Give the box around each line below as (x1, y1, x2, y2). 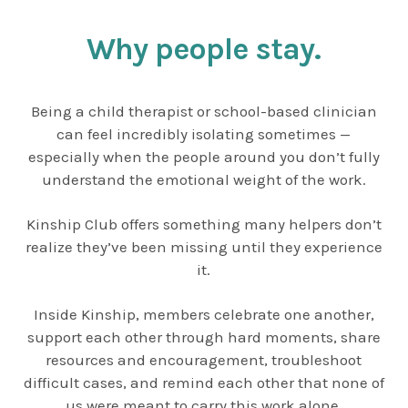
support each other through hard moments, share (26, 327, 381, 346)
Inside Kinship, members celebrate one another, (33, 304, 374, 323)
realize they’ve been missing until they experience (25, 237, 382, 256)
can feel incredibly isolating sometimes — (56, 124, 352, 143)
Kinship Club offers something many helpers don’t (25, 214, 382, 233)
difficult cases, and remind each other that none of (23, 372, 384, 392)
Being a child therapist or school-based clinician (30, 101, 377, 120)
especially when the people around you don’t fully (27, 147, 380, 166)
